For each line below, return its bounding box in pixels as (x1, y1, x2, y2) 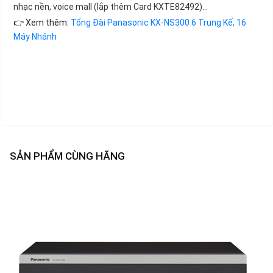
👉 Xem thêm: (13, 18, 71, 28)
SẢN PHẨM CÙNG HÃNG (10, 150, 125, 163)
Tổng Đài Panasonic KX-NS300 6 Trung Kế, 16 (71, 18, 246, 28)
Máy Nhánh (13, 32, 57, 42)
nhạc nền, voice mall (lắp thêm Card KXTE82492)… (13, 2, 208, 12)
